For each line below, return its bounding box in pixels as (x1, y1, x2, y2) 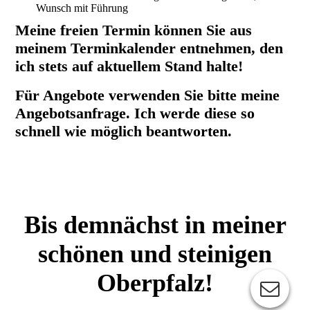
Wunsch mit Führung (36, 2, 129, 15)
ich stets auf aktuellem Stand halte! (15, 57, 244, 75)
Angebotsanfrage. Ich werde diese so (15, 104, 255, 122)
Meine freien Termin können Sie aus (15, 21, 253, 39)
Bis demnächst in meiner (24, 211, 286, 239)
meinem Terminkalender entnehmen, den (15, 39, 284, 57)
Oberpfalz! (97, 269, 213, 298)
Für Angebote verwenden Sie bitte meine (15, 86, 280, 104)
